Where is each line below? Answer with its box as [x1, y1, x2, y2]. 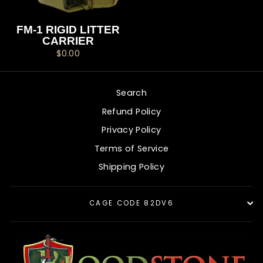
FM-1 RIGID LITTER [16, 23, 120, 36]
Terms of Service [94, 142, 169, 154]
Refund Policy [102, 105, 161, 117]
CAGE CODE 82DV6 [89, 198, 174, 208]
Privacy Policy [102, 124, 161, 136]
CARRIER [42, 34, 95, 47]
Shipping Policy [98, 161, 165, 173]
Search [116, 87, 147, 99]
